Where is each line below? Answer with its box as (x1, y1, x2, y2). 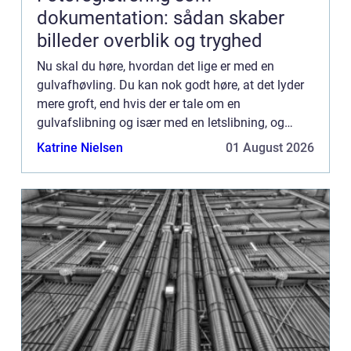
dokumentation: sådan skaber (37, 7, 284, 30)
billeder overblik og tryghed (37, 30, 262, 52)
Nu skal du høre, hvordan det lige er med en (37, 59, 274, 74)
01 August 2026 (226, 140, 314, 156)
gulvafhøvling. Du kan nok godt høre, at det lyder (37, 78, 304, 93)
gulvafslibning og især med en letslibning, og (37, 115, 284, 131)
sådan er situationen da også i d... (37, 134, 223, 150)
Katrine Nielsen (37, 140, 123, 156)
